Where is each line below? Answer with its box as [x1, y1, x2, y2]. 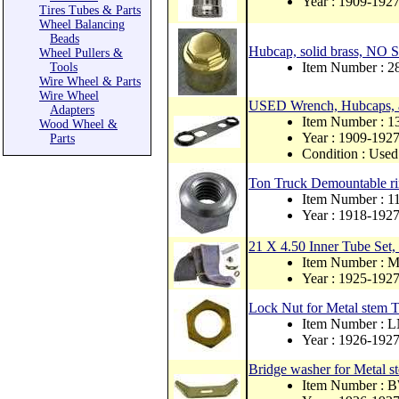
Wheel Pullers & [39, 46, 123, 60]
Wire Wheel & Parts [39, 75, 141, 88]
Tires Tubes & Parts [39, 4, 141, 17]
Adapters [50, 103, 94, 117]
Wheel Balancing [39, 18, 125, 31]
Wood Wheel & [39, 118, 118, 131]
